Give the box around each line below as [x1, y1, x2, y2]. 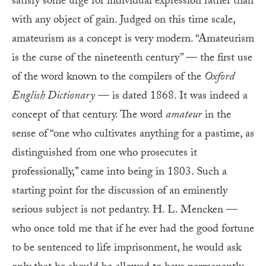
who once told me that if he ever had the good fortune [12, 220, 254, 239]
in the [202, 106, 231, 125]
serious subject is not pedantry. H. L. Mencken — [12, 201, 237, 220]
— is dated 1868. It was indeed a [95, 87, 248, 106]
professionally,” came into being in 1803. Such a [12, 163, 227, 182]
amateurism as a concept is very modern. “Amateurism [12, 30, 254, 49]
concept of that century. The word [12, 106, 166, 125]
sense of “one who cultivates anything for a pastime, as [12, 125, 254, 144]
